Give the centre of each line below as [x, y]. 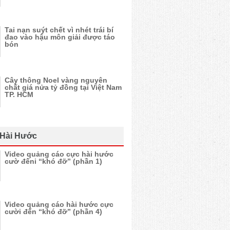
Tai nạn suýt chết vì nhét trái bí [59, 30]
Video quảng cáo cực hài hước [59, 154]
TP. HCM [19, 94]
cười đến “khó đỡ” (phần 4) [53, 212]
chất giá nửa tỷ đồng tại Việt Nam [63, 87]
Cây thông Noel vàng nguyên [56, 80]
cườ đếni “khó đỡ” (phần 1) [53, 161]
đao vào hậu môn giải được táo [60, 37]
